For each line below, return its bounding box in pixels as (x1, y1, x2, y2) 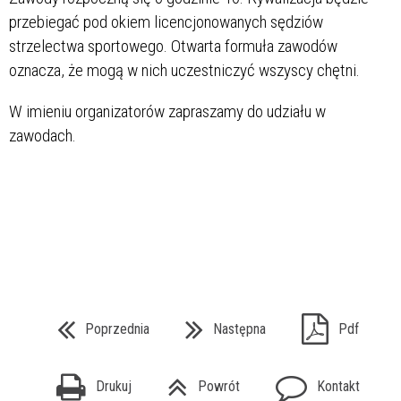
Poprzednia (84, 320, 149, 337)
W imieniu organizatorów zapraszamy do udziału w (9, 100, 326, 122)
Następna (212, 320, 266, 337)
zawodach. (9, 124, 76, 146)
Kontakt (316, 378, 360, 396)
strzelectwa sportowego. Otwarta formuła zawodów (9, 35, 337, 56)
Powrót (197, 378, 240, 396)
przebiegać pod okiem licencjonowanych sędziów (9, 11, 323, 32)
